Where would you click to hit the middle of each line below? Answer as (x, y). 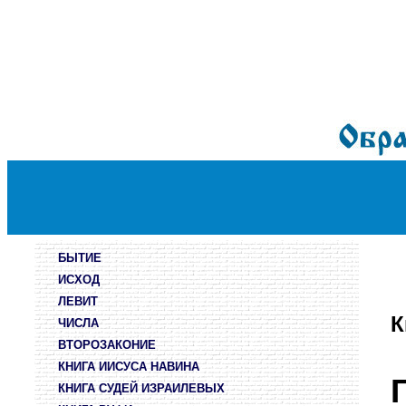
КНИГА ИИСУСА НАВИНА (129, 367)
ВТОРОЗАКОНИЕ (107, 345)
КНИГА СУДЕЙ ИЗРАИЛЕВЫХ (141, 388)
